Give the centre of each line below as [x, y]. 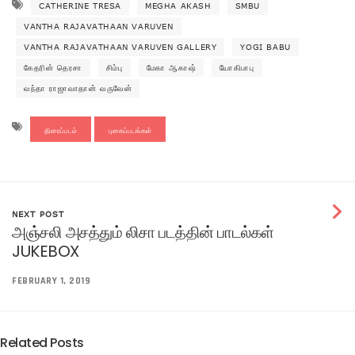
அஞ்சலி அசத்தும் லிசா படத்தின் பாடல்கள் [143, 232]
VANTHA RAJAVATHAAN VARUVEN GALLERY [120, 46]
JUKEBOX [46, 251]
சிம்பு [114, 67]
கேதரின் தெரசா [53, 67]
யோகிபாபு [237, 67]
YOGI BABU [265, 46]
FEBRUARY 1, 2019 [51, 281]
